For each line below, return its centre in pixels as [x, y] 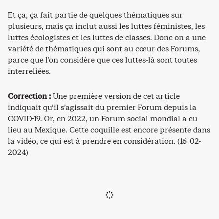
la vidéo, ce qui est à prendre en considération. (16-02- [105, 141]
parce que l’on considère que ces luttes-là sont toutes [102, 60]
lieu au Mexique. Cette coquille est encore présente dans [109, 130]
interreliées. [29, 71]
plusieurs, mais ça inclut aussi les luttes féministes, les [106, 26]
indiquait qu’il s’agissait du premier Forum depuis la [102, 107]
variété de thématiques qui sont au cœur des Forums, [104, 48]
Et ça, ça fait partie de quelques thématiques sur [95, 15]
